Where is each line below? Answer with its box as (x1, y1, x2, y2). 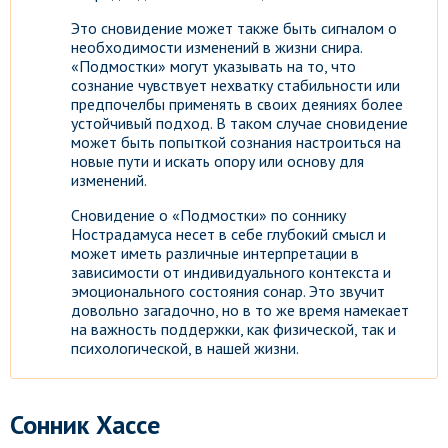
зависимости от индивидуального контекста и (71, 262, 391, 282)
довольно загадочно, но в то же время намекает (71, 300, 409, 320)
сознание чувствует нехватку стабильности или (71, 75, 400, 95)
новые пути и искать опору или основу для (71, 151, 364, 171)
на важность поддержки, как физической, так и (71, 319, 396, 339)
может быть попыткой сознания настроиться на (71, 132, 401, 152)
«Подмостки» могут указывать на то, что (71, 56, 356, 76)
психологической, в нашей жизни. (71, 338, 299, 358)
